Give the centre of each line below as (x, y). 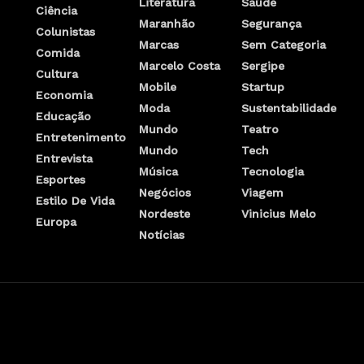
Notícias (161, 235)
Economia (64, 95)
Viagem (263, 193)
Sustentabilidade (289, 108)
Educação (63, 117)
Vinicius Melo (279, 214)
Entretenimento (81, 138)
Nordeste (164, 214)
